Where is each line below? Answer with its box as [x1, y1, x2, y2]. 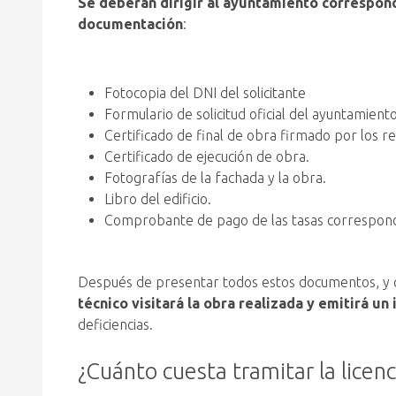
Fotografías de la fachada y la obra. [104, 169, 326, 186]
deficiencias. [78, 316, 153, 332]
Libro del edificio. [104, 190, 211, 207]
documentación [78, 15, 183, 32]
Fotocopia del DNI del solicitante [104, 84, 306, 101]
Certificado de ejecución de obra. [104, 148, 309, 164]
